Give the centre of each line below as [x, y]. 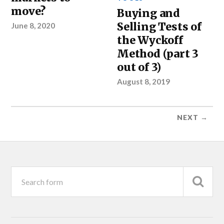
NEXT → [192, 117]
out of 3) [139, 67]
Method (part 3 [158, 53]
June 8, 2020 [33, 25]
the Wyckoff [150, 40]
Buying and [148, 13]
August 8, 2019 [144, 81]
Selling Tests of [159, 26]
